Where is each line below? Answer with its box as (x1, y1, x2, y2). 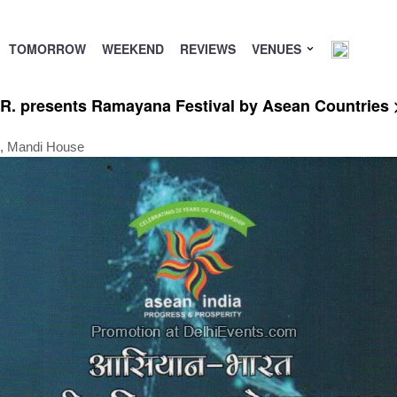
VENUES (251, 40, 305, 58)
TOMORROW (8, 40, 86, 58)
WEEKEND (101, 40, 164, 58)
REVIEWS (179, 40, 236, 58)
